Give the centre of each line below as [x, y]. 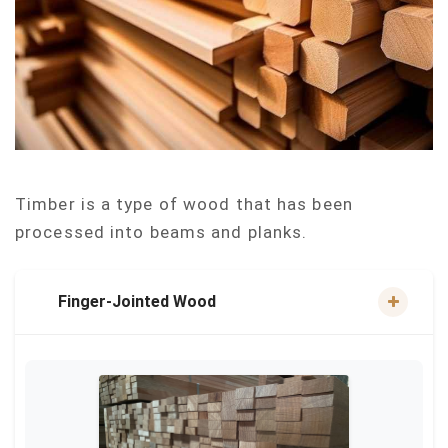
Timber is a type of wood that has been [184, 204]
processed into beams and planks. [161, 232]
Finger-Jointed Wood [137, 301]
